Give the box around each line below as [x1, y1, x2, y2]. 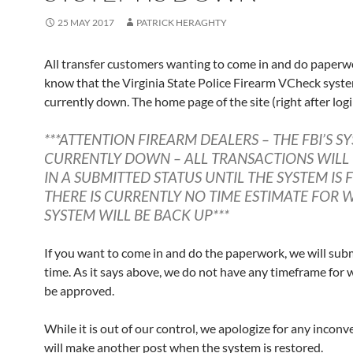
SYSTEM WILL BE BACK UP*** [44, 206, 229, 224]
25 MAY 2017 [58, 17, 114, 28]
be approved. [44, 283, 114, 298]
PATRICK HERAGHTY [136, 17, 227, 28]
